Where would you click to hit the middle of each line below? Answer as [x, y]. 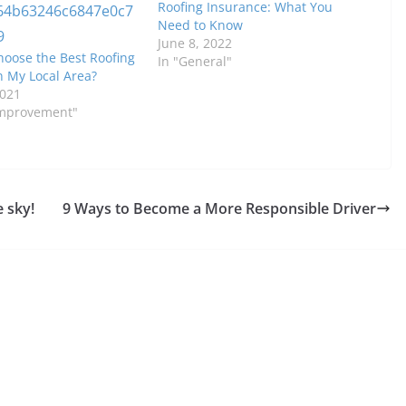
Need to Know [200, 25]
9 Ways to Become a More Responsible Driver [219, 208]
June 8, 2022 [194, 43]
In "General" [194, 61]
